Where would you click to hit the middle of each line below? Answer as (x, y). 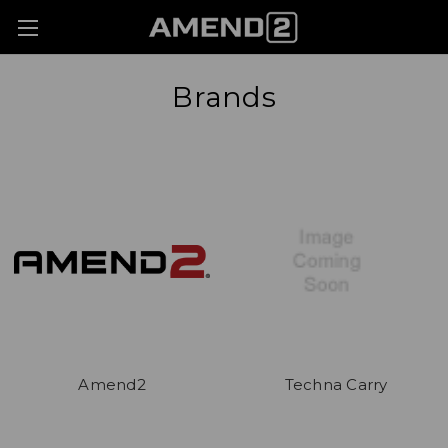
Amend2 (112, 384)
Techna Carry (336, 384)
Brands (224, 97)
